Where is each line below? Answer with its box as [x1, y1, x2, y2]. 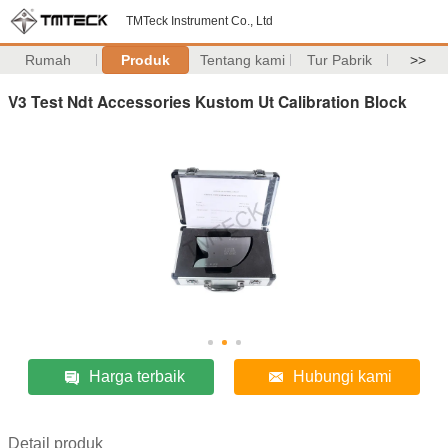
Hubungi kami [293, 367, 393, 385]
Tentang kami [199, 52, 285, 68]
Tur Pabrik [306, 52, 372, 68]
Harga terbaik [89, 367, 186, 385]
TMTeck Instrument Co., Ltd [126, 14, 273, 28]
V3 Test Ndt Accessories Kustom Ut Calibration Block [8, 89, 407, 113]
